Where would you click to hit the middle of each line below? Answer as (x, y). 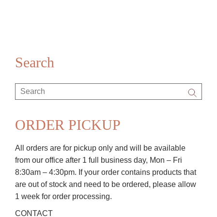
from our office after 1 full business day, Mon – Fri (99, 160)
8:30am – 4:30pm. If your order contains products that (106, 172)
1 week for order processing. (64, 196)
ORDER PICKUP (68, 124)
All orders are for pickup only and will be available (101, 148)
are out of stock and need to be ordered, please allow (106, 184)
